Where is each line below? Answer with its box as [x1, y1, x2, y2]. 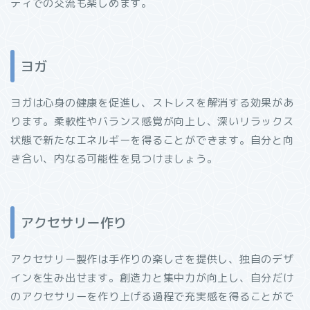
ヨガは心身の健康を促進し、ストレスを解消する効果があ [10, 95, 294, 111]
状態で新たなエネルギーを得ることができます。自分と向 [10, 133, 294, 148]
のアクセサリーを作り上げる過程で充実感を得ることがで [10, 289, 294, 304]
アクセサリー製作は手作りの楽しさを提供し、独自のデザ [10, 251, 294, 266]
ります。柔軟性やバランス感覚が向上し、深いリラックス [10, 114, 294, 129]
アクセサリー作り [21, 212, 126, 232]
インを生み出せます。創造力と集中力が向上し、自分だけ [10, 270, 294, 285]
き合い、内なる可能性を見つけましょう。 [10, 152, 218, 167]
